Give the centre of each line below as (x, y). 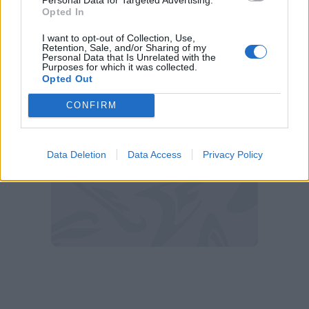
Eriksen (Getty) (154, 54)
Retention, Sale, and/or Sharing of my (124, 47)
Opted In (63, 11)
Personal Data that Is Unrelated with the (129, 57)
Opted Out (68, 78)
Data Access (154, 154)
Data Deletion (76, 154)
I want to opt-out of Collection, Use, (119, 38)
